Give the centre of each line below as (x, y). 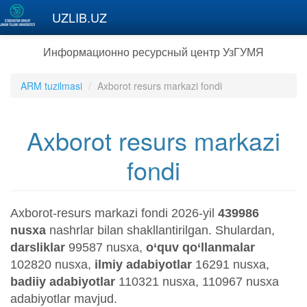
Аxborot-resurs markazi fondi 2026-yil (114, 213)
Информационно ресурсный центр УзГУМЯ (153, 52)
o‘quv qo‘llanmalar (200, 247)
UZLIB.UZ (79, 17)
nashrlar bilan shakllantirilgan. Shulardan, (162, 230)
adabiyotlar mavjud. (64, 299)
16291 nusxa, (231, 265)
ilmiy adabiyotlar (143, 265)
